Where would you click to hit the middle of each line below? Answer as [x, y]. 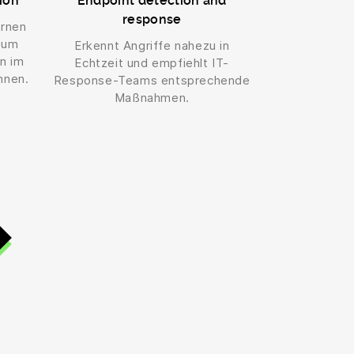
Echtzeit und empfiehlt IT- [152, 63]
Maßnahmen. [152, 98]
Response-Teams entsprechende [152, 81]
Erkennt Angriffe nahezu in [152, 46]
